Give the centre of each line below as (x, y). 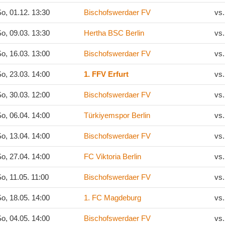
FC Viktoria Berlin (113, 156)
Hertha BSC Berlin (114, 33)
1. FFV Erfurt (106, 74)
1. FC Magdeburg (113, 198)
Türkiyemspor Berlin (117, 115)
